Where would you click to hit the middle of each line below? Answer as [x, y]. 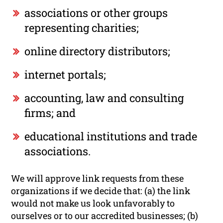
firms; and [50, 112]
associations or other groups [96, 12]
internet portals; [65, 74]
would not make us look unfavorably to [93, 203]
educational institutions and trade [111, 136]
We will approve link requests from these [98, 178]
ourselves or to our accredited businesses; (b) [105, 215]
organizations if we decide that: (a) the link [101, 190]
